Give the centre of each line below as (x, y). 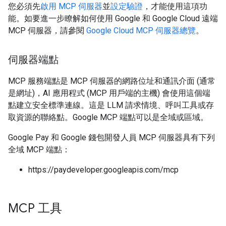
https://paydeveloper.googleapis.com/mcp (103, 170)
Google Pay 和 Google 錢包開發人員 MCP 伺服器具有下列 (111, 137)
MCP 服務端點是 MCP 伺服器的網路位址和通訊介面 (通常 (112, 81)
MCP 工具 (35, 208)
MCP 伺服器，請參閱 (47, 31)
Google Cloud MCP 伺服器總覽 (141, 31)
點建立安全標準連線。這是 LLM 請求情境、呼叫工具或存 (111, 105)
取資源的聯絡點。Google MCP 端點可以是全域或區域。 (108, 117)
